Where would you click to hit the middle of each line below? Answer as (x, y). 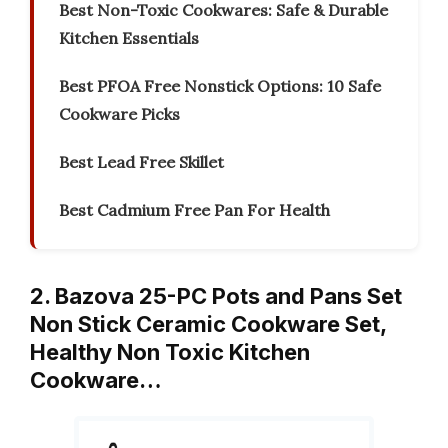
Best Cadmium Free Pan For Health (194, 210)
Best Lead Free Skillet (141, 162)
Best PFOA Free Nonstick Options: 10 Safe (220, 86)
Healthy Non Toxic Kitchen (170, 352)
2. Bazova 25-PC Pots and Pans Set (216, 296)
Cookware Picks (119, 114)
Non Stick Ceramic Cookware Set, (208, 324)
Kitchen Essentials (129, 38)
